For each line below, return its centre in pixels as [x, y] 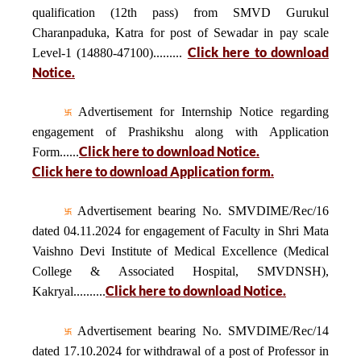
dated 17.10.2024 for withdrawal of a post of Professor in [180, 351]
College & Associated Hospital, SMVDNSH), [180, 271]
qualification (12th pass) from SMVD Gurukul [180, 12]
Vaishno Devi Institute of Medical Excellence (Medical [180, 251]
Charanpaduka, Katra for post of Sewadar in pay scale [180, 33]
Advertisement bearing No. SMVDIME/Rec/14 [200, 331]
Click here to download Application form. [153, 171]
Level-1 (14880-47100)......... [110, 53]
